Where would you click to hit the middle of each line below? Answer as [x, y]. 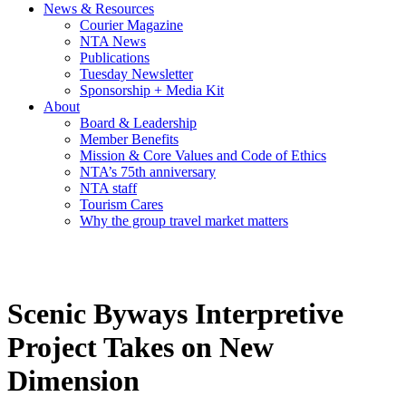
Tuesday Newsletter [136, 74]
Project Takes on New [140, 348]
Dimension [73, 381]
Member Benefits [129, 140]
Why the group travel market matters [184, 221]
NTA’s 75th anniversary [148, 172]
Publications [115, 58]
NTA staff [108, 188]
